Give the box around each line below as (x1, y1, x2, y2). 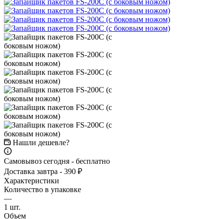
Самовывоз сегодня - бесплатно (4, 156, 110, 165)
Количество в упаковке (4, 185, 81, 194)
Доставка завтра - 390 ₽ (4, 167, 82, 175)
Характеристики (4, 176, 59, 185)
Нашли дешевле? (13, 138, 69, 147)
